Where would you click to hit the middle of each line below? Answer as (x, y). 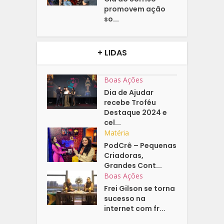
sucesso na (125, 198)
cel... (113, 122)
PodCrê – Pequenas (140, 145)
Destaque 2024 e (136, 112)
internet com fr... (135, 208)
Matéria (117, 132)
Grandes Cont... (133, 165)
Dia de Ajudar (129, 92)
